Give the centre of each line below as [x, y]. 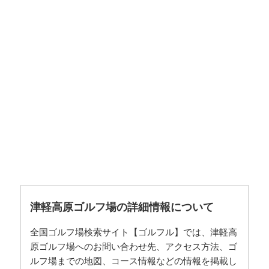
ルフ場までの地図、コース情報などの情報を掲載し [134, 261]
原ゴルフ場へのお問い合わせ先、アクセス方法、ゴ [134, 246]
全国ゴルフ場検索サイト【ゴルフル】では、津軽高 [134, 232]
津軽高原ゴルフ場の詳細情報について [122, 207]
